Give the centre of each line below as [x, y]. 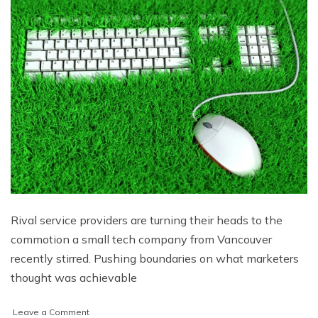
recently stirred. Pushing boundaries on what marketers [155, 259]
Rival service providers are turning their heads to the [147, 220]
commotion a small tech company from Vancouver [141, 240]
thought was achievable [74, 278]
